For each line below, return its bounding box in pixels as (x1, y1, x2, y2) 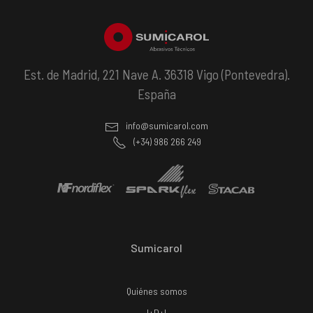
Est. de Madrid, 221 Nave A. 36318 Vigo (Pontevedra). (23, 66, 290, 83)
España (137, 86, 176, 103)
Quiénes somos (126, 285, 187, 298)
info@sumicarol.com (126, 119, 208, 132)
